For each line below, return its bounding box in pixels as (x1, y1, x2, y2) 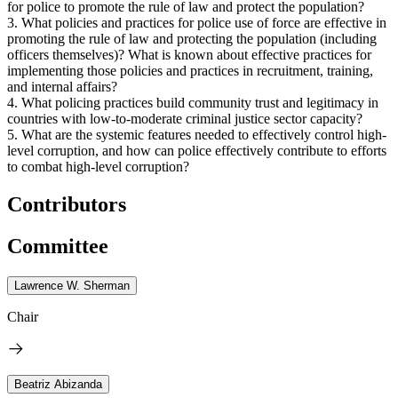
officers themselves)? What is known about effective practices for (7, 46, 371, 62)
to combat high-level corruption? (7, 158, 189, 174)
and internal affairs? (7, 78, 117, 94)
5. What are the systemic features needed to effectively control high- (7, 126, 386, 142)
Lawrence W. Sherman (14, 278, 130, 292)
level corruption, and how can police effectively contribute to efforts (7, 142, 386, 158)
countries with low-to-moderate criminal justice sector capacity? (7, 110, 362, 126)
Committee (7, 234, 108, 258)
